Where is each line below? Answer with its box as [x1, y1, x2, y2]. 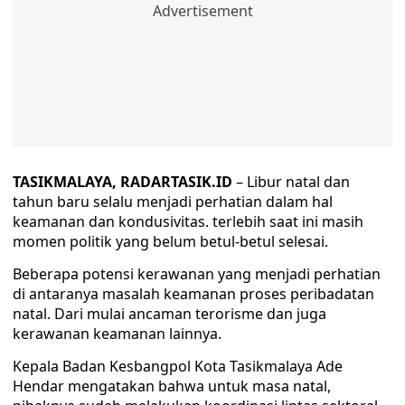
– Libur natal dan [232, 172, 350, 193]
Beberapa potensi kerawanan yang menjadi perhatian [13, 264, 381, 285]
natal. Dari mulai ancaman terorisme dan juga [13, 304, 326, 325]
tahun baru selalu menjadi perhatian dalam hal [13, 192, 333, 212]
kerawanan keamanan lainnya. [13, 324, 221, 344]
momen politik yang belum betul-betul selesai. [13, 231, 328, 252]
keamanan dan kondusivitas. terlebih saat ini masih [13, 212, 363, 232]
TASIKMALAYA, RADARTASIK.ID [13, 172, 232, 193]
